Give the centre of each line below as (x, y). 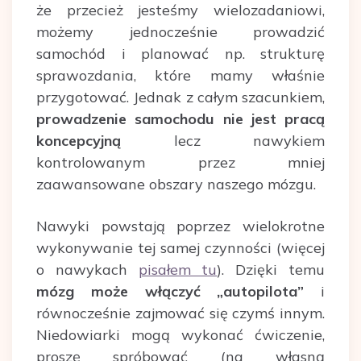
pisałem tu (178, 269)
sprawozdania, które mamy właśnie (180, 75)
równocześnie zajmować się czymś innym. (180, 313)
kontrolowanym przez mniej (180, 162)
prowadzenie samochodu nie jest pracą (180, 118)
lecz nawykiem (223, 140)
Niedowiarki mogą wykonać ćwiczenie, (180, 334)
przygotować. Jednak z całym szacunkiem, (180, 97)
